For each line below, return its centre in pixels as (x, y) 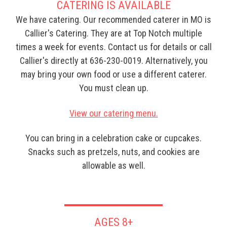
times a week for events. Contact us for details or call (113, 47)
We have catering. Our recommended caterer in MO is (113, 20)
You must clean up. (113, 88)
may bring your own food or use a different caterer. (113, 74)
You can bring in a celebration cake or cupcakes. (113, 138)
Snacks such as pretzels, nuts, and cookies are (113, 152)
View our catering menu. (113, 113)
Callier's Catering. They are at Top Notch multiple (113, 33)
